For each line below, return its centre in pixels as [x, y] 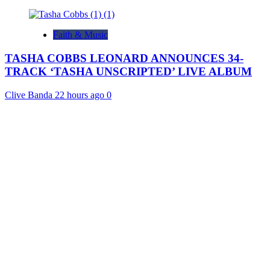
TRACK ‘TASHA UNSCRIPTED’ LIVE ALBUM [128, 72]
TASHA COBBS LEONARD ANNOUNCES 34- [124, 58]
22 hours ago [81, 95]
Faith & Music [80, 35]
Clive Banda [30, 95]
